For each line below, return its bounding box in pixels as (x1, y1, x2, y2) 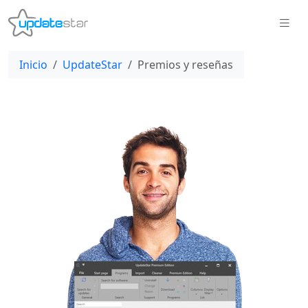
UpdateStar (63, 57, 122, 72)
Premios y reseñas (137, 57, 233, 72)
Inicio (19, 57, 47, 72)
